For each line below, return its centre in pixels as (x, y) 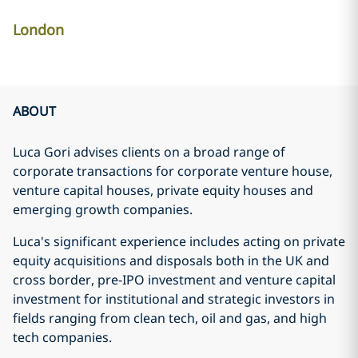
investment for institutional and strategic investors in (174, 299)
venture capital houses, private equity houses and (163, 190)
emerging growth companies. (103, 209)
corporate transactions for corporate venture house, (173, 171)
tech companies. (62, 337)
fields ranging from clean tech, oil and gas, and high (170, 318)
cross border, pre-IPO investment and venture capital (174, 280)
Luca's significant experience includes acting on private (179, 241)
